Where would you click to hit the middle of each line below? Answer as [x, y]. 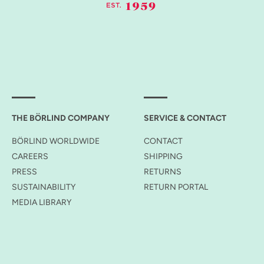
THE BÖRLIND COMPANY [61, 118]
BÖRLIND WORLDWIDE [56, 141]
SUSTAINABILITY [44, 187]
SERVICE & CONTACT [185, 118]
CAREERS [30, 156]
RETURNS [163, 172]
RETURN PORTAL [176, 187]
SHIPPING [163, 156]
